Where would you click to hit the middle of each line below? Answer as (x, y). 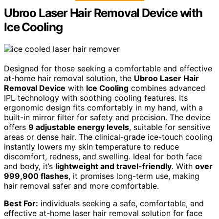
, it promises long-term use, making (134, 176)
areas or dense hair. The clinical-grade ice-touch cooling (108, 137)
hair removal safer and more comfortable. (81, 186)
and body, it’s (30, 166)
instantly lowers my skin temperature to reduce (91, 147)
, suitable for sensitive (170, 127)
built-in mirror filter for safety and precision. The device (107, 118)
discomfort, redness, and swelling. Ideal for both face (103, 157)
